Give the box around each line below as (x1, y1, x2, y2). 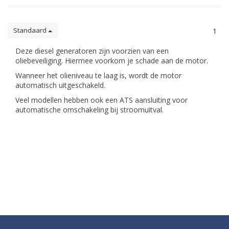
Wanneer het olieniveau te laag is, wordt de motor (15, 71, 181, 80)
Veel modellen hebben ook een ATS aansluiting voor (15, 95, 188, 105)
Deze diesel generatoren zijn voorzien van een (15, 46, 169, 56)
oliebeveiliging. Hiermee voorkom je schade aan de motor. (15, 56, 208, 65)
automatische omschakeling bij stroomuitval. (15, 105, 164, 114)
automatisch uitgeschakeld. (15, 80, 105, 90)
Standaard (13, 26, 48, 35)
